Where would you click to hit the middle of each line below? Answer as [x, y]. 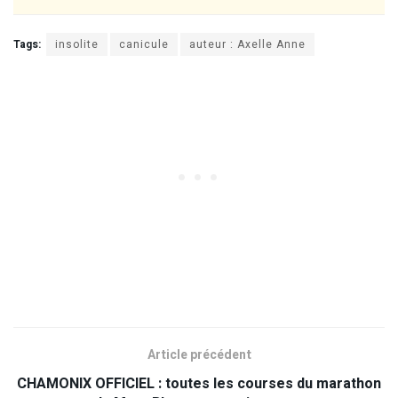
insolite [77, 44]
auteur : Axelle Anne [247, 44]
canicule [144, 44]
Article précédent [199, 354]
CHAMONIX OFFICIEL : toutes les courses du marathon [199, 383]
